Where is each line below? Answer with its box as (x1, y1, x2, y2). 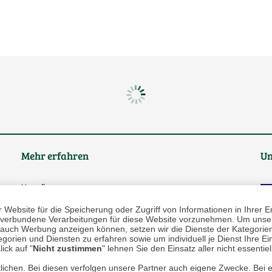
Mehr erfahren (21, 149, 89, 163)
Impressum (40, 250, 87, 262)
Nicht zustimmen (33, 243, 102, 253)
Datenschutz (40, 227, 93, 239)
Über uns (40, 182, 78, 194)
